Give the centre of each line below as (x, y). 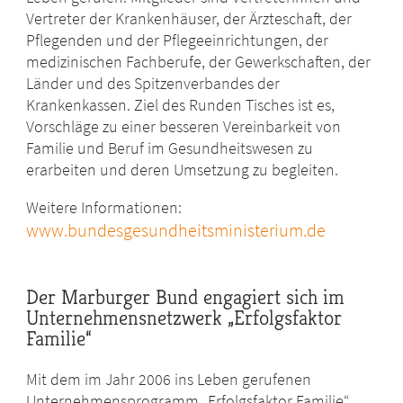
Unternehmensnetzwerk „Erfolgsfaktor (184, 318)
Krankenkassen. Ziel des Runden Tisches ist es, (181, 105)
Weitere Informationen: (104, 208)
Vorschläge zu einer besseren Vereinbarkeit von (184, 127)
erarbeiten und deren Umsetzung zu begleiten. (183, 170)
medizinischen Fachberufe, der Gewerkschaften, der (199, 62)
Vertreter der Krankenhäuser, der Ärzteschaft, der (189, 19)
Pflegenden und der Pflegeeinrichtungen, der (178, 40)
